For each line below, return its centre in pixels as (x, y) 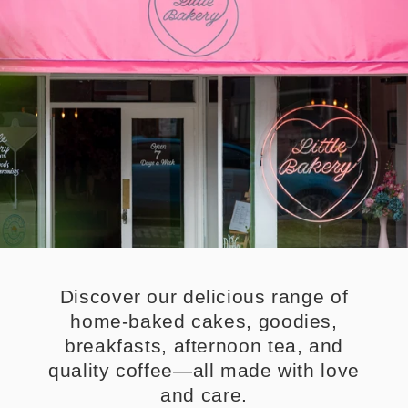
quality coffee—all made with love (204, 370)
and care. (204, 395)
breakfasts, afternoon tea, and (204, 346)
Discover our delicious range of (204, 296)
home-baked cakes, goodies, (204, 321)
